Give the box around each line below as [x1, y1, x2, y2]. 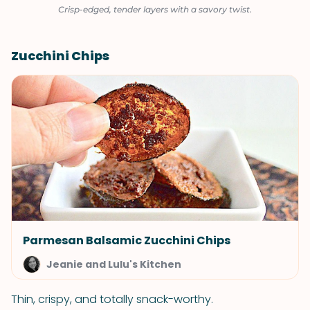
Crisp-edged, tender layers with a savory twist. [58, 4, 252, 15]
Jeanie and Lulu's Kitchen [46, 257, 181, 271]
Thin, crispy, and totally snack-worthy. [11, 291, 213, 307]
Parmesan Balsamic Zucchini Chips [23, 232, 230, 248]
